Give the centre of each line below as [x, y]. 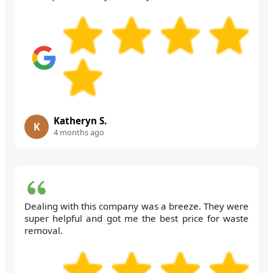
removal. [44, 230]
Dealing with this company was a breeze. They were [136, 206]
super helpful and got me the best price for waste [136, 218]
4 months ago [79, 132]
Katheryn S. [80, 120]
